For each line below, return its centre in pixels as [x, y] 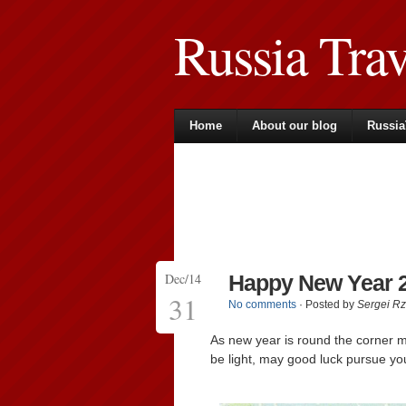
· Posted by [327, 304]
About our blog [295, 126]
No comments [262, 304]
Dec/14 [183, 279]
